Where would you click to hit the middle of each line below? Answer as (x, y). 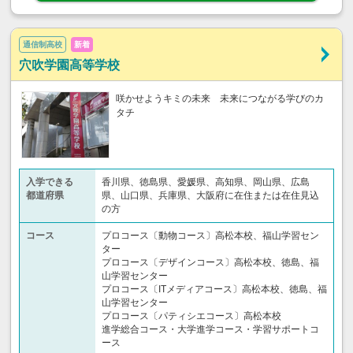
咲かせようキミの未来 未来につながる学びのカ (220, 98)
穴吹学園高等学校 (69, 65)
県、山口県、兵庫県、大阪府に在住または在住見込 (210, 195)
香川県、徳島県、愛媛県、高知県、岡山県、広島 (206, 182)
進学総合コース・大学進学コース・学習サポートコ (210, 329)
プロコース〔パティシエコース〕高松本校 (191, 316)
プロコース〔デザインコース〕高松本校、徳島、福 (210, 262)
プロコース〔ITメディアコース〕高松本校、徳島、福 (214, 289)
